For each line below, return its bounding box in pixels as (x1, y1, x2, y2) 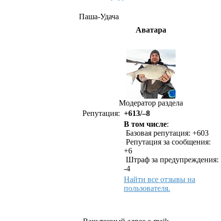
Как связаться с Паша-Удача (100, 200, 202, 209)
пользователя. (124, 184, 170, 192)
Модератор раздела (119, 99, 183, 107)
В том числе (124, 120, 167, 128)
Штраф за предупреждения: (124, 155, 219, 164)
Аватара (136, 26, 166, 34)
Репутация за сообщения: (124, 138, 211, 146)
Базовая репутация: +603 (124, 129, 209, 137)
